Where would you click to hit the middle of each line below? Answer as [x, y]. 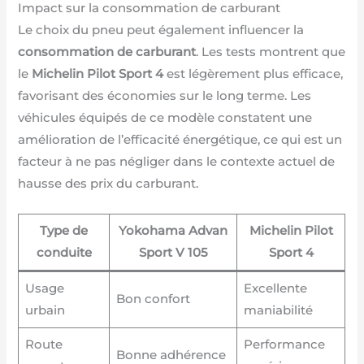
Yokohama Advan [173, 231]
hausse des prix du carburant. [108, 183]
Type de [64, 231]
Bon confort [153, 299]
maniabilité [278, 311]
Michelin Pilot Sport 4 [98, 74]
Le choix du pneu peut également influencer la [161, 30]
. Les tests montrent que [271, 52]
